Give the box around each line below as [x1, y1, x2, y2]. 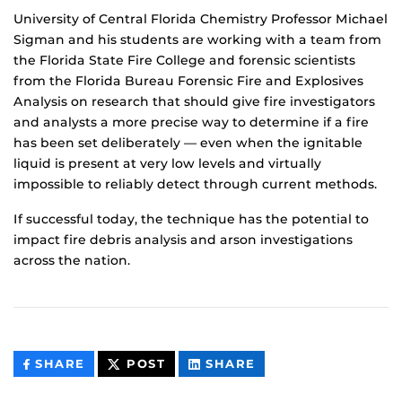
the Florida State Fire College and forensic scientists [13, 52, 355, 69]
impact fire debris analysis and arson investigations [13, 232, 353, 249]
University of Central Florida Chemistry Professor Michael [13, 11, 388, 28]
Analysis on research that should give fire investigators [13, 93, 375, 110]
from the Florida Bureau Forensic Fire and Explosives [13, 73, 363, 90]
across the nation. [13, 252, 130, 269]
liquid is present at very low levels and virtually [13, 155, 321, 172]
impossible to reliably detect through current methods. [13, 176, 377, 193]
